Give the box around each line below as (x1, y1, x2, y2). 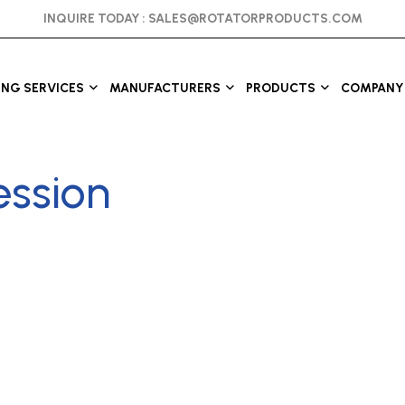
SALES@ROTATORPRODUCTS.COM (147, 11, 363, 26)
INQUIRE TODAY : (42, 11, 148, 26)
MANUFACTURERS (108, 80, 221, 96)
